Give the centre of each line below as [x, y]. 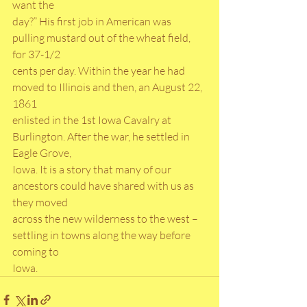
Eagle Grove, [42, 153]
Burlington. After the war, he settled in [102, 137]
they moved [40, 202]
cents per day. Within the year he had [100, 71]
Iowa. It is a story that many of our [93, 170]
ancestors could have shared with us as [104, 186]
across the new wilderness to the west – [106, 219]
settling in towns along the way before [102, 235]
